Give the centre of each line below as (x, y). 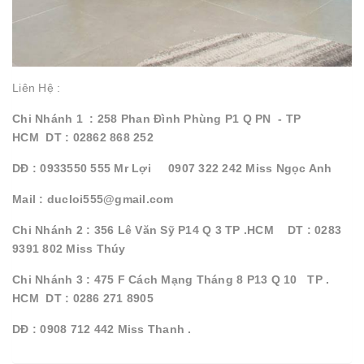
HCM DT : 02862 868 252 (83, 138)
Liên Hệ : (37, 88)
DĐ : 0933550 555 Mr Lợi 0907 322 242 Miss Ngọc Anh (174, 169)
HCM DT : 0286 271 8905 (84, 299)
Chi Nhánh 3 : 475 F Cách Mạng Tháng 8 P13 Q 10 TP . (171, 280)
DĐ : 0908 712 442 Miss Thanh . (102, 329)
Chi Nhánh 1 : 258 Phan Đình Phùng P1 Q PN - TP (156, 119)
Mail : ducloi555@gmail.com (95, 199)
